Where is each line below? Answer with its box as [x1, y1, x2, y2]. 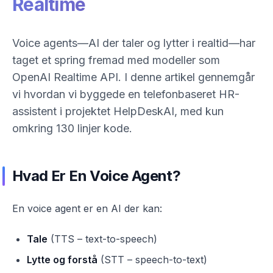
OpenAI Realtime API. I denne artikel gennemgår [12, 71, 255, 83]
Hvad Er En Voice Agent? [12, 167, 181, 185]
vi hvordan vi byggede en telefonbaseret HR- [12, 88, 239, 101]
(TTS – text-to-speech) [48, 233, 157, 245]
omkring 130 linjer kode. [12, 122, 132, 135]
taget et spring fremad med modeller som [12, 54, 220, 66]
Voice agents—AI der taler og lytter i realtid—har [12, 37, 255, 49]
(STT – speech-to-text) [97, 253, 207, 266]
